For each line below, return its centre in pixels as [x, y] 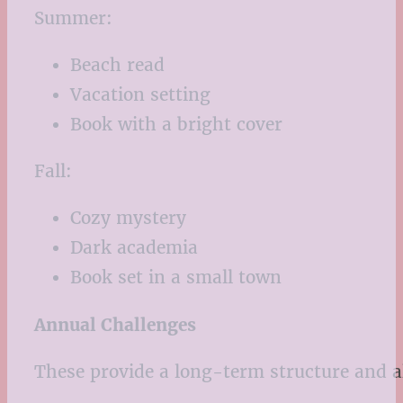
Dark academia [134, 248]
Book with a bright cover [176, 125]
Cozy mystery [128, 218]
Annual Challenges [115, 324]
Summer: [73, 18]
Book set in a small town [176, 278]
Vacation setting [140, 95]
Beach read [117, 65]
